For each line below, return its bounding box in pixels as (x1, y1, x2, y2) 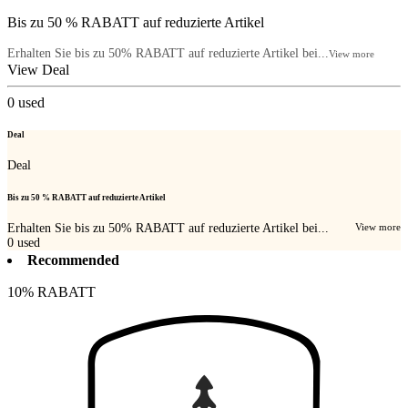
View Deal (7, 61, 69, 77)
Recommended (27, 251, 119, 268)
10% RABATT (7, 283, 96, 300)
